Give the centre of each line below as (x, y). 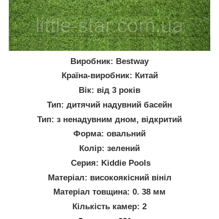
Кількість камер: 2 (109, 207)
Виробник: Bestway (109, 61)
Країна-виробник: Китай (109, 76)
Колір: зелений (109, 149)
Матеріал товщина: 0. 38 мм (109, 192)
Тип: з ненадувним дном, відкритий (109, 119)
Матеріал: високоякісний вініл (109, 177)
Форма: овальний (109, 134)
